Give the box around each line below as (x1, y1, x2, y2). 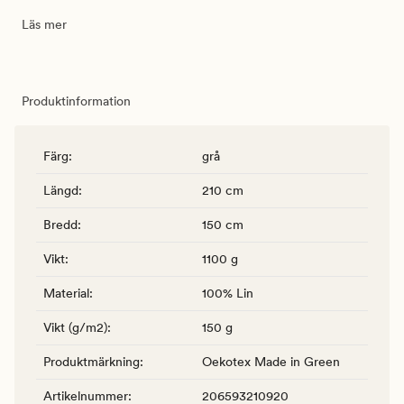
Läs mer (22, 16, 67, 32)
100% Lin (202, 285, 253, 300)
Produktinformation (22, 93, 131, 108)
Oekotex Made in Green (202, 353, 340, 369)
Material (43, 285, 89, 300)
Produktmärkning (43, 353, 140, 369)
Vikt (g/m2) (43, 319, 107, 335)
